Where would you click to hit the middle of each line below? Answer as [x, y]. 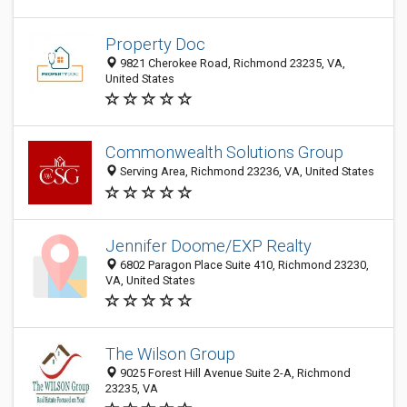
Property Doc [155, 44]
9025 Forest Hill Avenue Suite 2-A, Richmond [234, 373]
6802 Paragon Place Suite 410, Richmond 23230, [243, 265]
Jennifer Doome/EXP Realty [208, 246]
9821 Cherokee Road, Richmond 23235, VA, [231, 63]
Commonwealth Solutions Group [224, 153]
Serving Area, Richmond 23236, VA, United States [246, 172]
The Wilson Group [170, 354]
